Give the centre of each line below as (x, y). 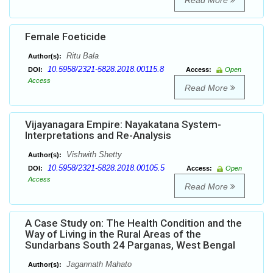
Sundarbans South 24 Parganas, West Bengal (130, 245)
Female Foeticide (66, 37)
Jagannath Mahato (98, 264)
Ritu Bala (81, 56)
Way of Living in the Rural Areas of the (113, 234)
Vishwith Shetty (93, 155)
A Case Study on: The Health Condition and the (133, 223)
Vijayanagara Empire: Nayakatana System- (123, 125)
